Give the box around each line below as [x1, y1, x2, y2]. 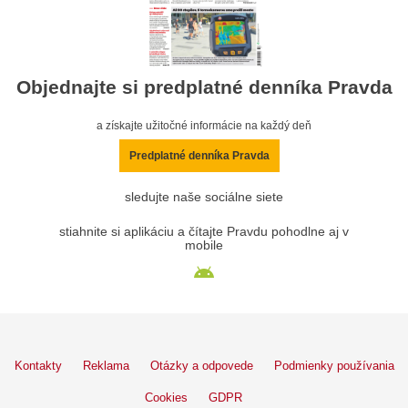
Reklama [82, 358, 129, 372]
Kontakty [14, 358, 62, 372]
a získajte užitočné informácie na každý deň [97, 118, 311, 132]
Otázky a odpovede [149, 358, 253, 372]
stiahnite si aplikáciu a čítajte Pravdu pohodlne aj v [59, 224, 349, 239]
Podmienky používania [273, 358, 394, 372]
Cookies [145, 390, 188, 404]
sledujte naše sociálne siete [125, 189, 283, 204]
